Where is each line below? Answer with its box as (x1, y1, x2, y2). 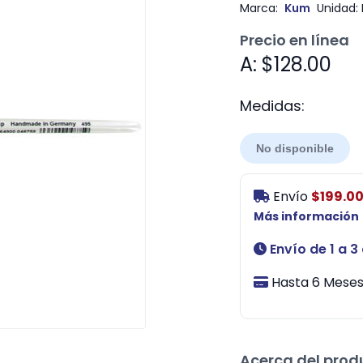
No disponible (255, 141, 334, 155)
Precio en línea (239, 29, 349, 50)
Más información (253, 207, 359, 224)
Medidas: (239, 95, 305, 116)
